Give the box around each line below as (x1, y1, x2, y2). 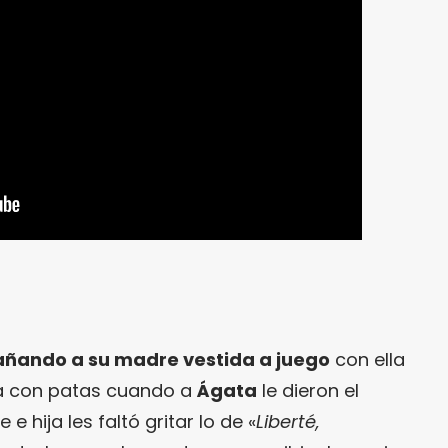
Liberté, (256, 409, 320, 435)
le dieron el (257, 378, 359, 404)
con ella (330, 347, 405, 373)
